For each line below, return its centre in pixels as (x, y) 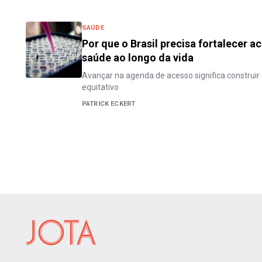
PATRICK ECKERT (109, 104)
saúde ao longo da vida (138, 57)
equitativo (100, 87)
